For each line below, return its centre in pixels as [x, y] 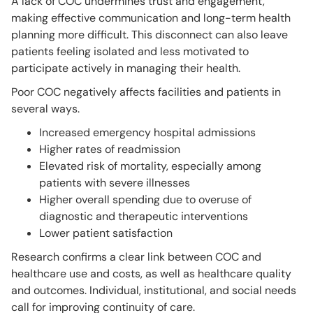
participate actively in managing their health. [127, 68]
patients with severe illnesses [115, 182]
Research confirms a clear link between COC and [136, 256]
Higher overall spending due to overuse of [145, 199]
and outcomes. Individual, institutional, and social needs [154, 290]
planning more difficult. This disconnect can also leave [150, 34]
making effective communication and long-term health [151, 17]
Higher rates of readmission [110, 149]
